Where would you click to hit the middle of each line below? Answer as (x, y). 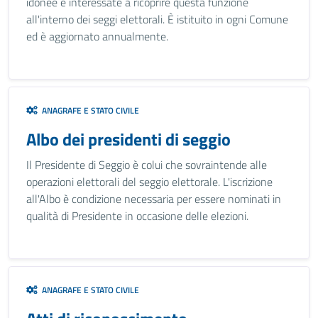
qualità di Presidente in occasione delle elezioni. (137, 216)
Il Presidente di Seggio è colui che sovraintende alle (147, 165)
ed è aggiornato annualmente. (97, 36)
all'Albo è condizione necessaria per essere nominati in (154, 199)
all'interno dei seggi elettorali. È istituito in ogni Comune (157, 19)
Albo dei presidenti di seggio (128, 139)
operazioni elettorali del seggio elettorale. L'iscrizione (149, 182)
